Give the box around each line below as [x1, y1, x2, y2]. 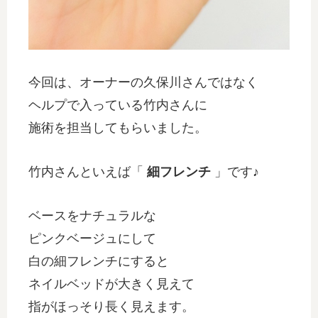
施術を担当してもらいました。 [28, 121, 207, 136]
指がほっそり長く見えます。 [28, 300, 194, 314]
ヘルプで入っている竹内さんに [28, 98, 207, 113]
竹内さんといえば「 [28, 165, 147, 180]
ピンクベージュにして [28, 231, 156, 246]
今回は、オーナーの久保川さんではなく [28, 75, 258, 90]
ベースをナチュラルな [28, 209, 156, 224]
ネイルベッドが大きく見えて [28, 277, 194, 292]
